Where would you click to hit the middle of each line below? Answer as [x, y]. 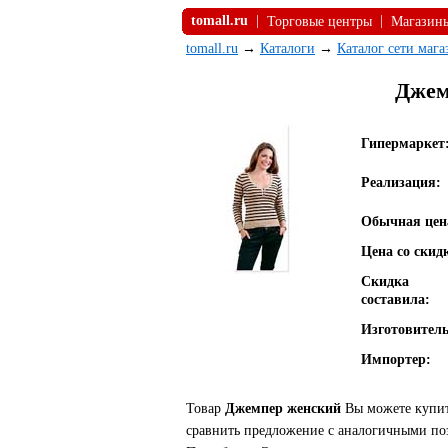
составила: [395, 299]
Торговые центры [319, 21]
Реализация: [401, 182]
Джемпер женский [283, 408]
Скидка [385, 281]
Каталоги [287, 48]
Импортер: [396, 359]
